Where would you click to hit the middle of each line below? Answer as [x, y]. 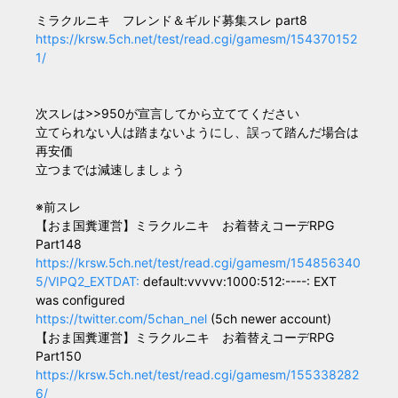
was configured [80, 300]
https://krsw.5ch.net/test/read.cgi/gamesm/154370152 [196, 39]
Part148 [59, 244]
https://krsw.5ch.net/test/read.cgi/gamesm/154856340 [198, 263]
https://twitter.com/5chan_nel [121, 318]
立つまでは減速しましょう [110, 169]
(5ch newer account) [269, 318]
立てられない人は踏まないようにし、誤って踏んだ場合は [197, 132]
